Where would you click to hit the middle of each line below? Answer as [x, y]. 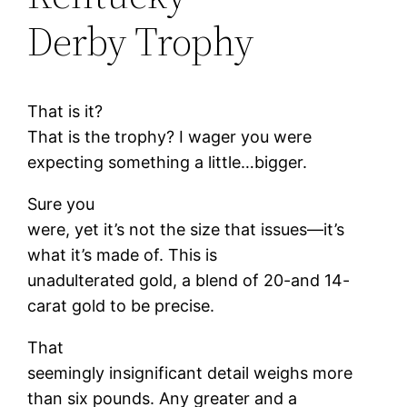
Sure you [61, 203]
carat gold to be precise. [121, 305]
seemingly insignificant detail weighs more [190, 372]
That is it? [65, 111]
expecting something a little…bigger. [168, 162]
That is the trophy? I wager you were [170, 136]
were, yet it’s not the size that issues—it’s [186, 229]
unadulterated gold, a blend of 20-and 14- [189, 280]
